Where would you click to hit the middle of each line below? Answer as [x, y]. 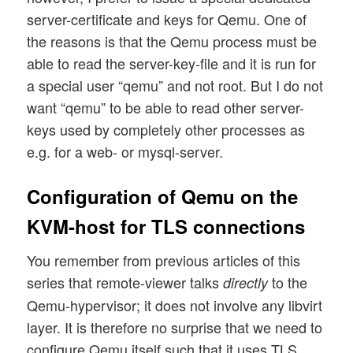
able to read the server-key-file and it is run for [172, 63]
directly [246, 283]
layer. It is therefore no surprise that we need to [175, 327]
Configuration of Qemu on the [163, 197]
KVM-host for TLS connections [166, 227]
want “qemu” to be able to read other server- [166, 108]
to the [288, 282]
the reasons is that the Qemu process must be [172, 41]
